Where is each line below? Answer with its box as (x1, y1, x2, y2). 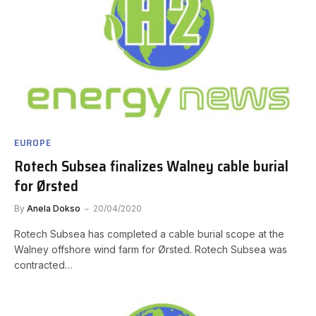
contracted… (14, 258, 73, 271)
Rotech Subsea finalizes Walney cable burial (14, 154, 288, 178)
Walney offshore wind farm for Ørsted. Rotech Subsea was (14, 243, 287, 255)
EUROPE (14, 134, 51, 150)
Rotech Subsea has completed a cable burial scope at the (14, 227, 284, 240)
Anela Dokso (27, 202, 80, 214)
